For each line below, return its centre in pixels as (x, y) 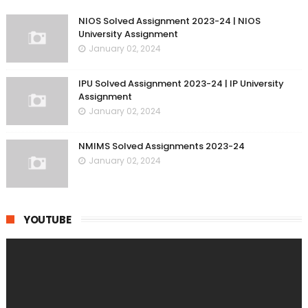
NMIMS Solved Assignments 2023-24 (161, 146)
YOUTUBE (47, 220)
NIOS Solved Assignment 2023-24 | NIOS (169, 21)
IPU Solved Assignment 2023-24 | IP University (181, 84)
